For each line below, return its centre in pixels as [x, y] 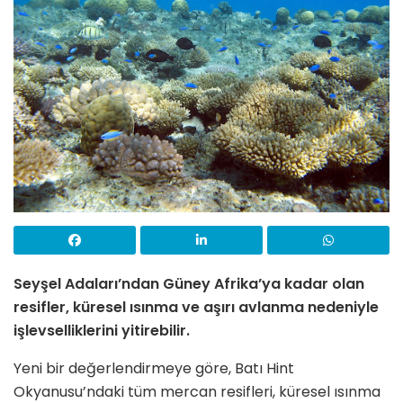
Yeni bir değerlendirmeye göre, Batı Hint [154, 369]
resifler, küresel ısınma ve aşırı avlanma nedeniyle [196, 308]
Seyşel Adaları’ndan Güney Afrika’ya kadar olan [189, 284]
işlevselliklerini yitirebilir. [102, 331]
